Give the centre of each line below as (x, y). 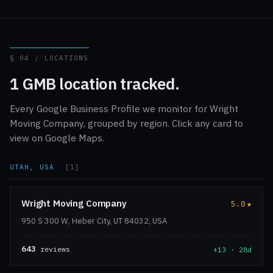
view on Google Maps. (57, 138)
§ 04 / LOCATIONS (49, 58)
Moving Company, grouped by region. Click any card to (126, 123)
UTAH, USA (34, 167)
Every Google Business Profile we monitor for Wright (124, 109)
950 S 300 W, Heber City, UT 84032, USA (94, 221)
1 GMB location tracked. (95, 84)
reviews (53, 249)
